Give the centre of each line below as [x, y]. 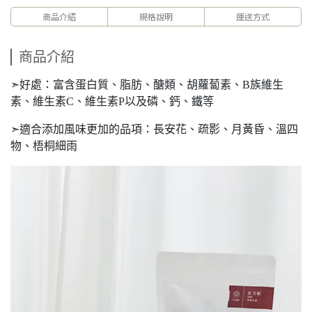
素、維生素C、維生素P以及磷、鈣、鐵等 [112, 101]
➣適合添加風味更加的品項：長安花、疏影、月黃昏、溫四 [154, 129]
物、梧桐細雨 [44, 146]
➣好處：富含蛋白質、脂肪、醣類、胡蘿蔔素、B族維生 [147, 85]
